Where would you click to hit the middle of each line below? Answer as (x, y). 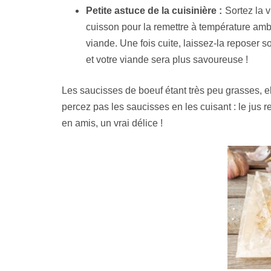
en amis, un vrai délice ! (112, 123)
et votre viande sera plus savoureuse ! (167, 59)
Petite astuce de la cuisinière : (154, 10)
